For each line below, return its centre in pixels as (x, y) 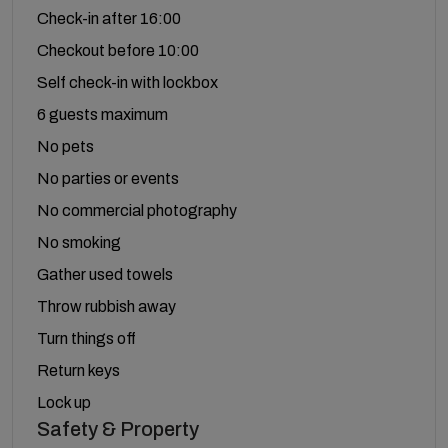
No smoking (79, 242)
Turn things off (86, 338)
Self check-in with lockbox (127, 82)
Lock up (64, 402)
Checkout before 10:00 (118, 50)
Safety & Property (118, 429)
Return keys (78, 370)
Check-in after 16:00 (109, 18)
